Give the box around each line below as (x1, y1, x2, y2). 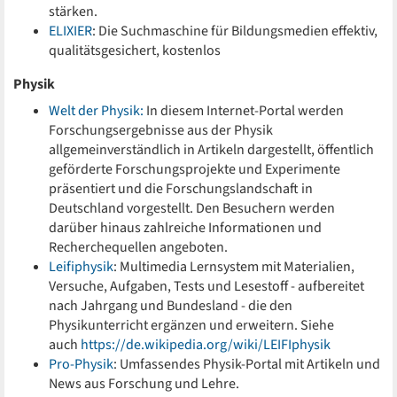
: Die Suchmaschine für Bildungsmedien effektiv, (92, 21, 378, 41)
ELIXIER (49, 21, 92, 41)
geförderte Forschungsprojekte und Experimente (49, 160, 340, 179)
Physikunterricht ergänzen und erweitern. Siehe (49, 315, 334, 335)
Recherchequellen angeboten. (49, 237, 228, 257)
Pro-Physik (49, 354, 113, 374)
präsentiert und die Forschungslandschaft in (49, 179, 313, 198)
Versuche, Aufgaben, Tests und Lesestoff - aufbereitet (49, 276, 364, 296)
